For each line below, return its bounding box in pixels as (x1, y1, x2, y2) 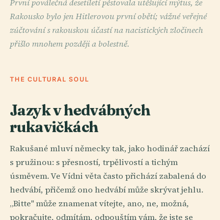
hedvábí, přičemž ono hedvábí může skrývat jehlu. (10, 184, 203, 196)
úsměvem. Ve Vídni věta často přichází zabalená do (10, 170, 206, 182)
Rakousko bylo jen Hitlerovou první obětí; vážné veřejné (10, 10, 207, 22)
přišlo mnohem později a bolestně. (10, 38, 130, 50)
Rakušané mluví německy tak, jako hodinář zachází (10, 143, 210, 155)
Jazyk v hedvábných (10, 100, 150, 119)
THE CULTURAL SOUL (10, 75, 89, 83)
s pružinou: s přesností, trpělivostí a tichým (10, 157, 178, 168)
